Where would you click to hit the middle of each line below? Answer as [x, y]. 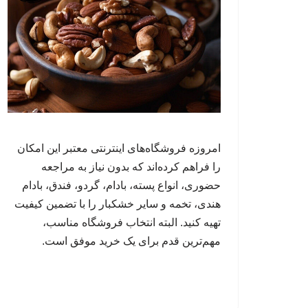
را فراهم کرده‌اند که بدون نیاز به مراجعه [131, 166]
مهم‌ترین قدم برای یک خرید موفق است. [131, 241]
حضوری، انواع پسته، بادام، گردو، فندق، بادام [121, 185]
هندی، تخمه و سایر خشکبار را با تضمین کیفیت [118, 203]
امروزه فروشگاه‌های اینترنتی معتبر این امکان [119, 148]
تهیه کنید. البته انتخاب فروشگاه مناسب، [132, 222]
